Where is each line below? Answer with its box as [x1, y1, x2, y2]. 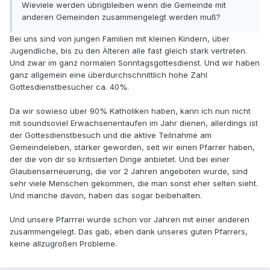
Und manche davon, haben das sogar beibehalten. [10, 190, 202, 201]
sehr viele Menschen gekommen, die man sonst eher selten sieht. [10, 178, 258, 189]
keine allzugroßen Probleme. [10, 239, 117, 249]
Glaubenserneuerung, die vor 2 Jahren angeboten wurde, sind [10, 166, 248, 177]
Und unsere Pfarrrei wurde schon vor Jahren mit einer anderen [10, 215, 250, 225]
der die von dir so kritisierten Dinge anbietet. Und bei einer [10, 154, 230, 165]
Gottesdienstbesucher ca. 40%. [10, 82, 129, 92]
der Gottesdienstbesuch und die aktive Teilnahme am [10, 130, 212, 140]
